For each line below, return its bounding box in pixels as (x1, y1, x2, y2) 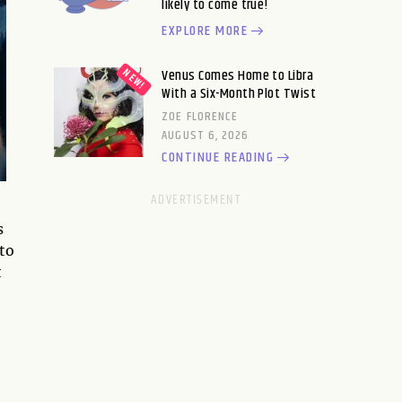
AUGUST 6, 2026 (162, 126, 249, 145)
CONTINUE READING (162, 146, 275, 169)
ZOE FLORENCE (162, 107, 239, 127)
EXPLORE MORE (162, 20, 249, 42)
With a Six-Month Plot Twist (162, 83, 317, 105)
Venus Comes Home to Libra (162, 65, 314, 87)
